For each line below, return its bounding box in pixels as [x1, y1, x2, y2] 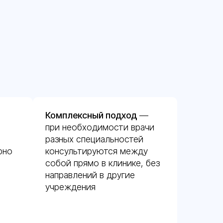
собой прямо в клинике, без [45, 158, 160, 168]
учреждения [45, 182, 96, 192]
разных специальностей [45, 134, 143, 144]
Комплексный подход [45, 110, 137, 120]
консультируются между [45, 146, 148, 156]
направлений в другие [45, 170, 135, 180]
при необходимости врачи [45, 122, 154, 132]
